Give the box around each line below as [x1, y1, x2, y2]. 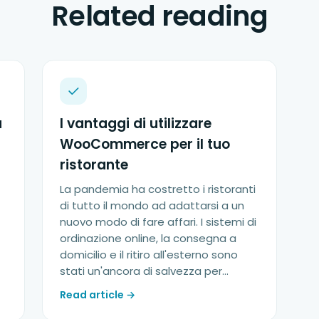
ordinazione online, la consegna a [60, 230, 237, 246]
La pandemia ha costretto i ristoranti [60, 181, 256, 197]
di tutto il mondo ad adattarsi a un [60, 197, 245, 213]
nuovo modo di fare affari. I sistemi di [60, 214, 257, 229]
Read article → [60, 287, 136, 302]
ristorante [60, 155, 129, 174]
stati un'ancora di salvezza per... [60, 263, 229, 278]
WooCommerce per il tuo [60, 134, 231, 154]
